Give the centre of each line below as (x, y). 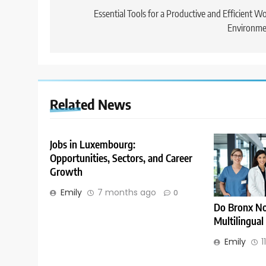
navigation (93, 16)
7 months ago (127, 193)
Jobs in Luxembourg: (93, 145)
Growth (66, 172)
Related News (91, 104)
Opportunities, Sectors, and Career (121, 158)
